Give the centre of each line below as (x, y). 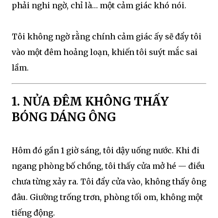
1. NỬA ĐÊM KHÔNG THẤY (90, 101)
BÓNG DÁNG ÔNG (64, 117)
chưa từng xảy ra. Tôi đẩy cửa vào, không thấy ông (109, 181)
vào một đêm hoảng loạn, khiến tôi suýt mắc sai (105, 52)
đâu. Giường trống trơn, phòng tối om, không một (107, 197)
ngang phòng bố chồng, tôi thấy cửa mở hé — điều (108, 166)
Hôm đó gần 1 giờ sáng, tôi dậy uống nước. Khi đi (106, 150)
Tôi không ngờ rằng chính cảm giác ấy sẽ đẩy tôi (107, 36)
